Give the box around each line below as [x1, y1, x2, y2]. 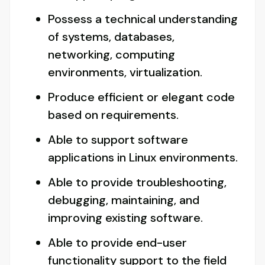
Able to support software [48, 132, 188, 148]
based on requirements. [48, 107, 179, 123]
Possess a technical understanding [48, 11, 238, 27]
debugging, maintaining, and [48, 192, 199, 208]
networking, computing [48, 47, 175, 63]
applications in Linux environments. [48, 150, 238, 166]
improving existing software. [48, 210, 203, 226]
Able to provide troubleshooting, [48, 174, 227, 190]
